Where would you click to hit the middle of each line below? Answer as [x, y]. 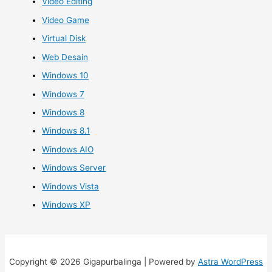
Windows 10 [66, 76]
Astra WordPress [230, 261]
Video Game [66, 20]
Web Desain [65, 57]
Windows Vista [71, 186]
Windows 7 [63, 94]
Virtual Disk [64, 39]
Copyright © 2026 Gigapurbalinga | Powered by [104, 261]
